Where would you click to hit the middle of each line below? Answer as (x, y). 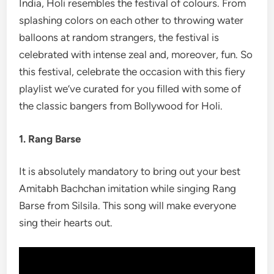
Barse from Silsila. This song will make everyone (128, 206)
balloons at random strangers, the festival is (119, 37)
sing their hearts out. (66, 223)
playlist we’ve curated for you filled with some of (130, 89)
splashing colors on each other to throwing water (131, 20)
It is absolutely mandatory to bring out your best (130, 171)
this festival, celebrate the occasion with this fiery (132, 72)
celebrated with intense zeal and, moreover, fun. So (136, 54)
